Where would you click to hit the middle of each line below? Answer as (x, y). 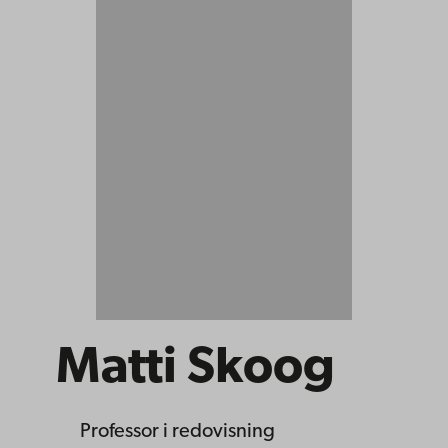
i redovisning (219, 432)
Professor (119, 432)
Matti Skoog (195, 369)
